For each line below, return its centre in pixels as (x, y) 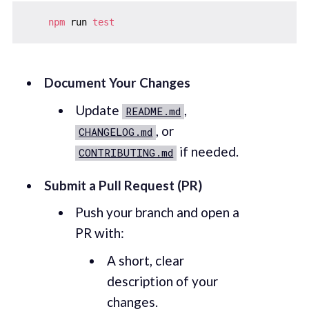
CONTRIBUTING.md (126, 152)
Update (99, 110)
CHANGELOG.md (116, 131)
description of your (162, 281)
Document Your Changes (117, 83)
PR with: (100, 233)
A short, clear (145, 260)
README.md (153, 111)
